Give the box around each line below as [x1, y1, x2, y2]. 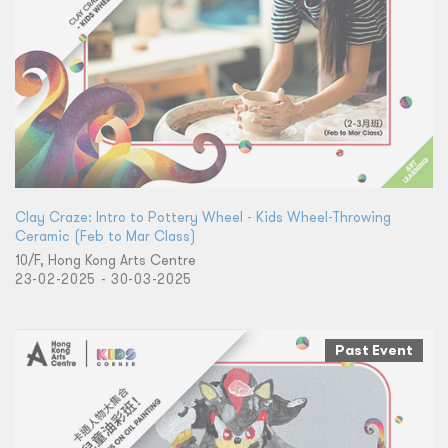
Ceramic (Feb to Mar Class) [15, 227, 195, 246]
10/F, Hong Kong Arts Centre [15, 251, 196, 270]
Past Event [335, 341, 413, 360]
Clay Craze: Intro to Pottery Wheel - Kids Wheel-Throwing [15, 208, 391, 227]
